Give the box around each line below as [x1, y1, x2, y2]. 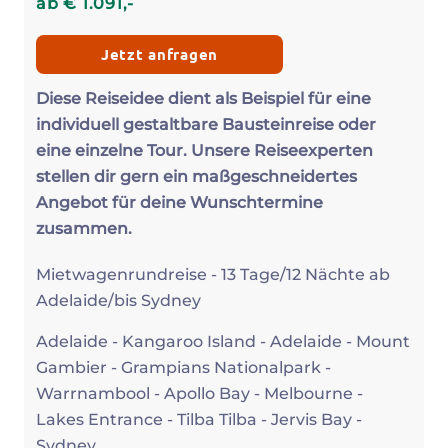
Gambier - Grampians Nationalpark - [36, 358, 331, 378]
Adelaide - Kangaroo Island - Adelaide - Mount [36, 332, 410, 352]
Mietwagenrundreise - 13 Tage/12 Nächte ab [36, 265, 390, 285]
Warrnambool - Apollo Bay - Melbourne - [36, 384, 363, 404]
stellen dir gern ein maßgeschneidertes [36, 167, 357, 187]
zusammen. [36, 219, 132, 239]
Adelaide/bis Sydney [36, 291, 201, 311]
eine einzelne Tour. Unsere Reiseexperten [36, 141, 373, 161]
